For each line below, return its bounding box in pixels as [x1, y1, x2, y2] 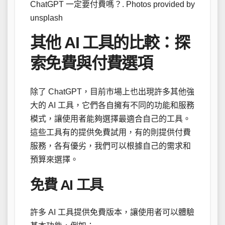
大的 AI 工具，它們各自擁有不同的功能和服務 [30, 100, 194, 109]
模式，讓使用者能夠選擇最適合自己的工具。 [30, 114, 191, 123]
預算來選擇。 [30, 155, 78, 164]
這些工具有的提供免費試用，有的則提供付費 [30, 128, 191, 137]
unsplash [30, 13, 63, 22]
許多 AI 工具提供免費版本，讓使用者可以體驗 [30, 208, 194, 217]
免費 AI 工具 [30, 177, 103, 193]
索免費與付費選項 [30, 54, 153, 72]
